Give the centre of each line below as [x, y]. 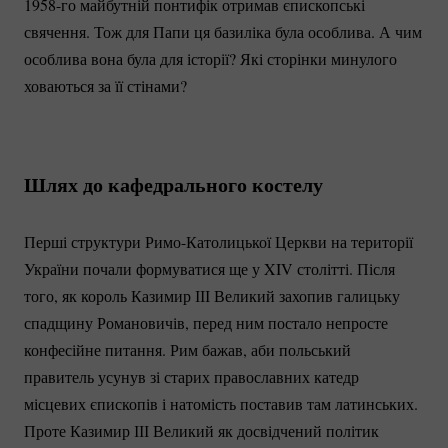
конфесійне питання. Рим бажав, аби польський [187, 350]
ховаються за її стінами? [105, 86]
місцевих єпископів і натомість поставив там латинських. [221, 404]
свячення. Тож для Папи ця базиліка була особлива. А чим [223, 32]
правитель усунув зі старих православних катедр [191, 377]
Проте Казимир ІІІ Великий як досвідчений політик [201, 431]
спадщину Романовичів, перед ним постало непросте [206, 323]
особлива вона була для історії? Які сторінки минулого [210, 59]
